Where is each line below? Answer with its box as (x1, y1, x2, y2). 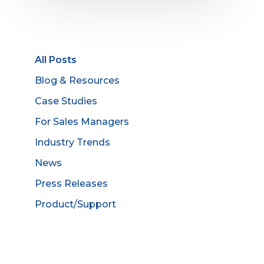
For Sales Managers (35, 116, 129, 128)
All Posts (35, 54, 77, 66)
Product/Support (35, 199, 116, 210)
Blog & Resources (35, 75, 120, 87)
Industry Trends (35, 137, 110, 148)
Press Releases (35, 178, 108, 190)
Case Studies (35, 95, 97, 107)
